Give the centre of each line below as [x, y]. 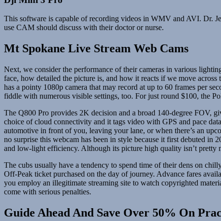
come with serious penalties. [48, 192]
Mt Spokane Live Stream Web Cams [96, 49]
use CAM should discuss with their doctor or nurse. [84, 28]
